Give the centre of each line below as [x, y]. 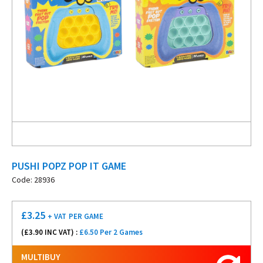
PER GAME [86, 216]
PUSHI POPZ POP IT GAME [69, 166]
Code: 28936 [33, 180]
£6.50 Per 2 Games [111, 232]
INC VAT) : [61, 232]
